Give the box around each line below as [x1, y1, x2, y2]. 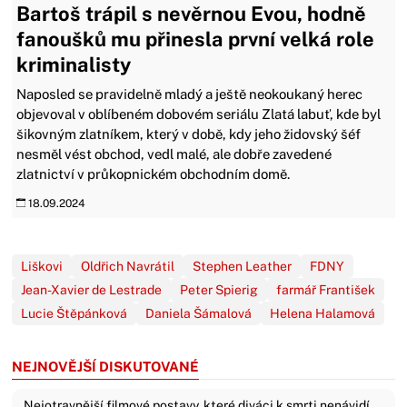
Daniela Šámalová [145, 305, 253, 321]
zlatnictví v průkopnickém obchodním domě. [16, 165, 291, 182]
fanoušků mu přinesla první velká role [16, 26, 375, 51]
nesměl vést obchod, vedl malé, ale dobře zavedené [16, 145, 333, 162]
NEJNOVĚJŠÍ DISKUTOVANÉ [12, 358, 200, 374]
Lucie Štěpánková [21, 305, 128, 321]
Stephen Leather [193, 258, 293, 273]
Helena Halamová [270, 305, 376, 321]
